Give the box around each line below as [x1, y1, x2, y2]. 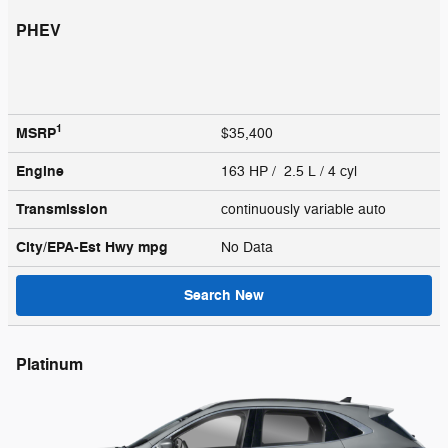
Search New [184, 285, 264, 305]
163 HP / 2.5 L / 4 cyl [221, 162, 361, 180]
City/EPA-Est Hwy [16, 237, 138, 257]
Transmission [16, 199, 108, 219]
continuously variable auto [221, 200, 390, 218]
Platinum [16, 354, 83, 375]
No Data [221, 238, 281, 256]
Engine [16, 161, 64, 181]
